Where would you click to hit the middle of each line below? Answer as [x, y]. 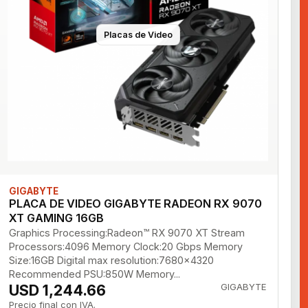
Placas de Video [138, 35]
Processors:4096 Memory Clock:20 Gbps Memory [126, 246]
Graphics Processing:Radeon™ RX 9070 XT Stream [127, 232]
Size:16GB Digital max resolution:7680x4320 [112, 260]
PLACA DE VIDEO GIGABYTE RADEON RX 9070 [136, 203]
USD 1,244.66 [58, 290]
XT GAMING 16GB [57, 218]
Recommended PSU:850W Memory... [95, 274]
